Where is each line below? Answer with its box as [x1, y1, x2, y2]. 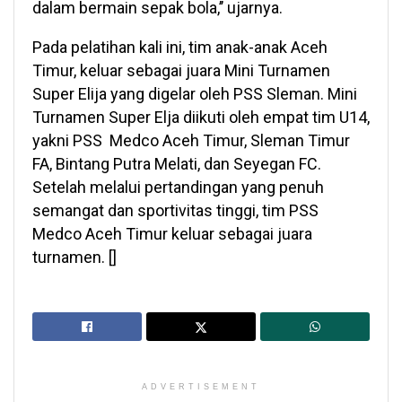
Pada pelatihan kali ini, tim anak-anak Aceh [32, 38, 328, 57]
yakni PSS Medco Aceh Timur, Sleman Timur [32, 131, 350, 151]
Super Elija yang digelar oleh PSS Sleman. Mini [32, 84, 357, 104]
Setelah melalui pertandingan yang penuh [32, 178, 324, 197]
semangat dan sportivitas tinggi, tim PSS [32, 201, 319, 221]
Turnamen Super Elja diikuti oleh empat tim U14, [32, 108, 370, 127]
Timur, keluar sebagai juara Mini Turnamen [32, 61, 330, 81]
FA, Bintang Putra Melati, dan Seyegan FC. [32, 154, 321, 174]
